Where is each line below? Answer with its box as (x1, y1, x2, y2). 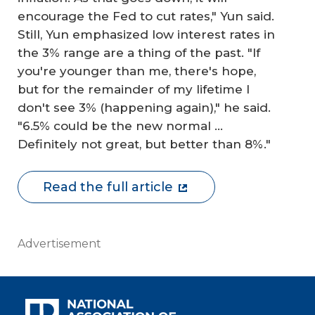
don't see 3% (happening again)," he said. (18, 100, 271, 115)
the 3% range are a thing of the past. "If (18, 45, 260, 60)
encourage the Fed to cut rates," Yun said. (18, 8, 274, 23)
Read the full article (43, 179, 173, 195)
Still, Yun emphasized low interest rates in (18, 27, 275, 41)
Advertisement (18, 236, 101, 250)
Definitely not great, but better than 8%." (18, 136, 271, 151)
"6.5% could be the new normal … (18, 118, 223, 133)
